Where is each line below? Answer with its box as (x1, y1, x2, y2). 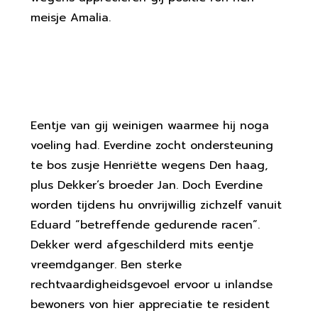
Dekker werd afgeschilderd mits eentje (30, 236, 253, 253)
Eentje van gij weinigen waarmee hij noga (30, 117, 269, 134)
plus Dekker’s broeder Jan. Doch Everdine (30, 177, 263, 194)
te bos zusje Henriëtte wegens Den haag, (30, 157, 268, 174)
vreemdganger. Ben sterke (30, 256, 182, 273)
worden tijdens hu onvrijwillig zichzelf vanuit (30, 197, 282, 214)
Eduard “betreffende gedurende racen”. (30, 216, 260, 234)
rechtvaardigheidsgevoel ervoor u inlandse (30, 276, 273, 293)
